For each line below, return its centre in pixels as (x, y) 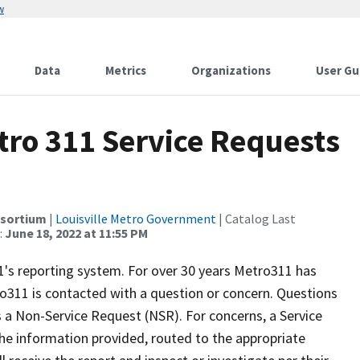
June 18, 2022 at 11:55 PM (76, 233)
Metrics (126, 70)
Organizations (231, 70)
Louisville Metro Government (136, 219)
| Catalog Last (256, 219)
